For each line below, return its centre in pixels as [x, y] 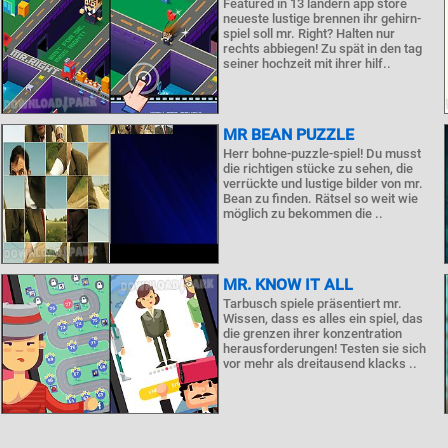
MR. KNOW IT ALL [287, 284]
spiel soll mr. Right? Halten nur [308, 33]
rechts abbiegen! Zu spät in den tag [322, 48]
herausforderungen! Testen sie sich [324, 348]
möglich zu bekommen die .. [302, 213]
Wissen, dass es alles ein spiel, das [322, 318]
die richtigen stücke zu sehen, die [317, 168]
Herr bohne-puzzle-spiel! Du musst [321, 153]
